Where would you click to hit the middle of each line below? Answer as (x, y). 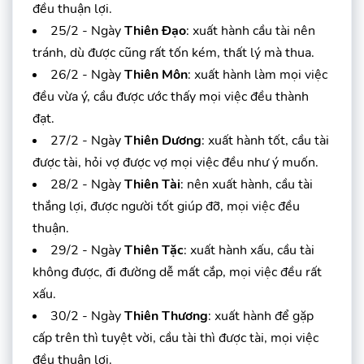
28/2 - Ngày (87, 184)
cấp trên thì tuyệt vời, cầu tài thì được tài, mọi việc (175, 338)
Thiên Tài (152, 184)
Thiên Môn (156, 74)
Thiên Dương (163, 140)
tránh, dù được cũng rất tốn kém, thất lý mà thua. (173, 52)
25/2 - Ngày (87, 30)
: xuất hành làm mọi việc (258, 74)
